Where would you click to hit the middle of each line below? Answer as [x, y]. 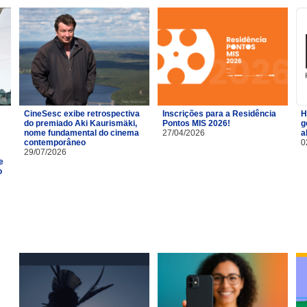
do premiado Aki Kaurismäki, [81, 123]
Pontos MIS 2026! [196, 123]
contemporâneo [55, 142]
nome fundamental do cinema [82, 133]
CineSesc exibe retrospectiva [82, 113]
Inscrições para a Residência [219, 113]
